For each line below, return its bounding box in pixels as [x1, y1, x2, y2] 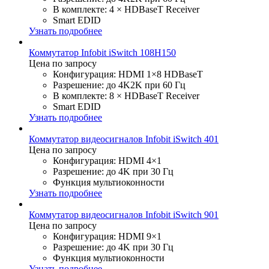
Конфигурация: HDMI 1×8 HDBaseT [53, 68, 203, 79]
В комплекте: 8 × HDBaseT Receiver [53, 90, 199, 101]
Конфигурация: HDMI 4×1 [53, 155, 162, 166]
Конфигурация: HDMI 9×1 [53, 231, 162, 241]
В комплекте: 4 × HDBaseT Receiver [53, 4, 199, 14]
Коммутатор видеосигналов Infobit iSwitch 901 [29, 209, 219, 220]
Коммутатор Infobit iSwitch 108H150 [29, 47, 176, 58]
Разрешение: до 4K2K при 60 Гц [53, 79, 186, 90]
